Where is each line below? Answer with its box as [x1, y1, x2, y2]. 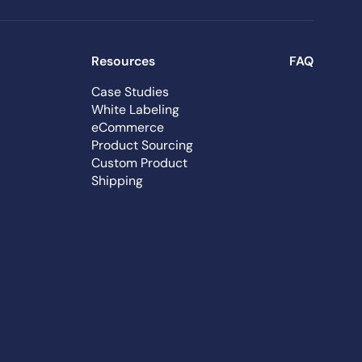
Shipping [91, 172, 144, 190]
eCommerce [91, 119, 165, 137]
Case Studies [91, 83, 170, 101]
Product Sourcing [91, 137, 194, 154]
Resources [91, 53, 156, 70]
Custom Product [91, 154, 188, 172]
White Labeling [91, 101, 180, 119]
